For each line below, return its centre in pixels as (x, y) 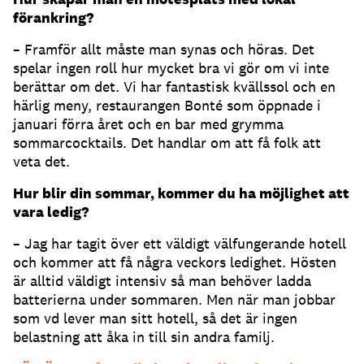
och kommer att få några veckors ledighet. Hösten (175, 262)
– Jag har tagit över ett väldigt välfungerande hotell (180, 243)
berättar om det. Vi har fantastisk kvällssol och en (174, 86)
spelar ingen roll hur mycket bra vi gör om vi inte (171, 67)
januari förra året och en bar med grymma (148, 123)
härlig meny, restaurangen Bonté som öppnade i (167, 105)
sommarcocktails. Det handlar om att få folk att (167, 142)
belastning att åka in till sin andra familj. (144, 336)
